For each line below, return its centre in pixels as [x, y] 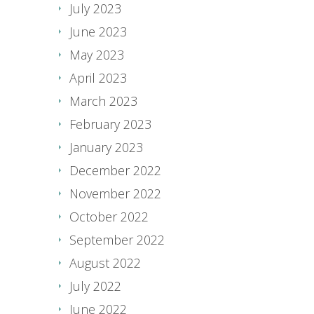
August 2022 [105, 262]
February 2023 [110, 124]
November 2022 [115, 193]
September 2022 [117, 239]
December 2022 [115, 170]
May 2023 [97, 54]
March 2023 [103, 101]
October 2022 [109, 216]
